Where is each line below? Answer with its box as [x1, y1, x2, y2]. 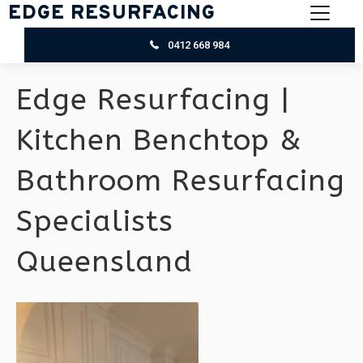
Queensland [16, 245, 193, 279]
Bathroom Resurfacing [16, 164, 345, 198]
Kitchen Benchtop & [16, 123, 302, 157]
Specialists [16, 204, 173, 238]
